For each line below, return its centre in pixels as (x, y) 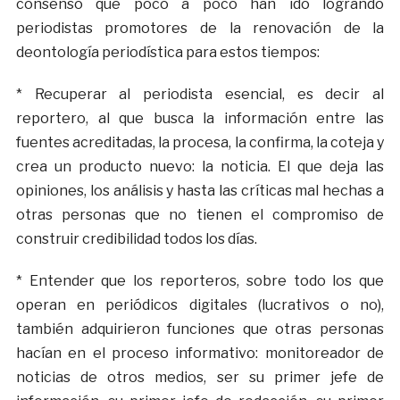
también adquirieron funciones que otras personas (200, 329)
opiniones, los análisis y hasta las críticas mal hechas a (200, 191)
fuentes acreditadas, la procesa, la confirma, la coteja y (200, 143)
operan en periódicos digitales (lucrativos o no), (200, 305)
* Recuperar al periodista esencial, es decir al (200, 95)
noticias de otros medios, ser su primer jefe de (200, 378)
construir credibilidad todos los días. (136, 239)
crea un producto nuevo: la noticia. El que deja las (200, 167)
